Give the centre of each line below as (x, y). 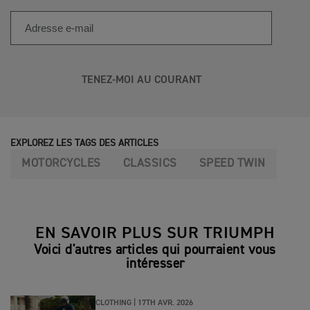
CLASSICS (150, 164)
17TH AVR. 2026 (165, 303)
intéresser (155, 264)
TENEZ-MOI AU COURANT (141, 81)
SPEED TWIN (232, 164)
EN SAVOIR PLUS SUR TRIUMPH (155, 234)
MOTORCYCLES (61, 164)
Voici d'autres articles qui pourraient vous (155, 250)
